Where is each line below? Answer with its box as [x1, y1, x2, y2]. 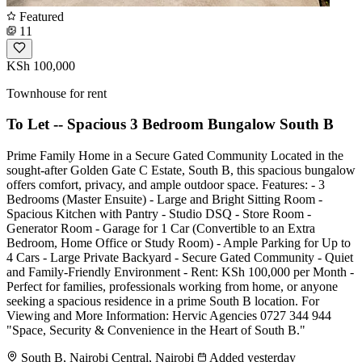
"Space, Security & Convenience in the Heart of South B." [6, 323, 305, 337]
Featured [16, 9, 64, 23]
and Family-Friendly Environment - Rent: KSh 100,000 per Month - [6, 265, 354, 279]
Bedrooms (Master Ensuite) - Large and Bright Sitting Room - [6, 192, 322, 206]
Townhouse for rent [6, 86, 107, 100]
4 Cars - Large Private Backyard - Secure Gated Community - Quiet [6, 250, 353, 264]
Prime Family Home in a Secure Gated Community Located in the [6, 149, 343, 162]
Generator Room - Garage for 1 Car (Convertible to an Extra [6, 221, 315, 235]
